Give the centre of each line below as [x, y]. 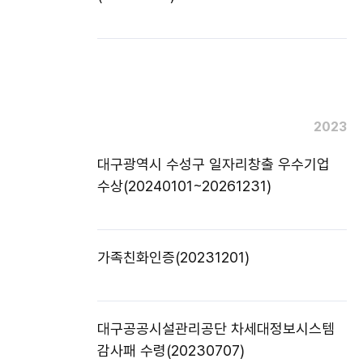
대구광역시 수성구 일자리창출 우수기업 [214, 164]
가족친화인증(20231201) [173, 258]
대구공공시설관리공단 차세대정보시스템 [216, 329]
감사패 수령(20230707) [171, 351]
